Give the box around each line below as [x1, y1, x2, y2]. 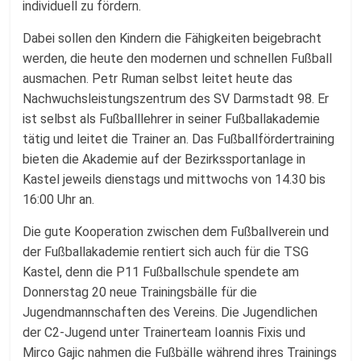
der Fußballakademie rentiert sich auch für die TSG [23, 244, 309, 259]
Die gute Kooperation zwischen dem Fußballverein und [23, 224, 330, 239]
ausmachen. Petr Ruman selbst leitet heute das [23, 71, 293, 86]
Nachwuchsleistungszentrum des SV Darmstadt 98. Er [23, 91, 330, 106]
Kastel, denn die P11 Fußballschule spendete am [23, 264, 300, 280]
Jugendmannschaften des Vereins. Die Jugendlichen [23, 305, 318, 320]
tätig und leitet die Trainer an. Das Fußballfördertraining [23, 131, 335, 147]
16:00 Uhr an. [23, 192, 95, 207]
